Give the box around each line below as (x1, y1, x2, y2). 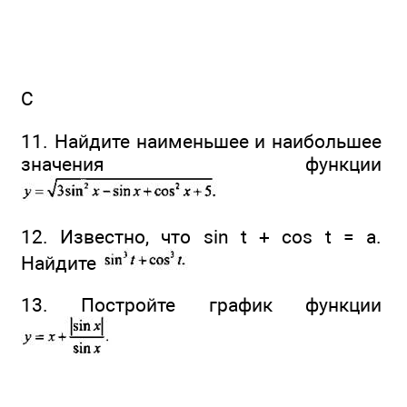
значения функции (21, 152, 382, 175)
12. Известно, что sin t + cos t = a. (21, 225, 382, 248)
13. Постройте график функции (21, 293, 382, 317)
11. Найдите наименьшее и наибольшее (21, 129, 382, 153)
